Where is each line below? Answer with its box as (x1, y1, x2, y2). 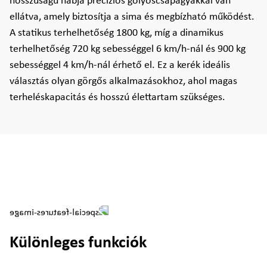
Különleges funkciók (10, 235, 147, 252)
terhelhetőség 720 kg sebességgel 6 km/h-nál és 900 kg (10, 44, 246, 55)
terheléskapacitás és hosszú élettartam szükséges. (10, 92, 225, 103)
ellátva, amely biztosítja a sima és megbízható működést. (10, 11, 254, 23)
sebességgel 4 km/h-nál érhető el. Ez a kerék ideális (10, 60, 230, 71)
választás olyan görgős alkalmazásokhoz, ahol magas (10, 76, 237, 87)
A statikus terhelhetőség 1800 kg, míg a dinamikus (10, 27, 223, 39)
